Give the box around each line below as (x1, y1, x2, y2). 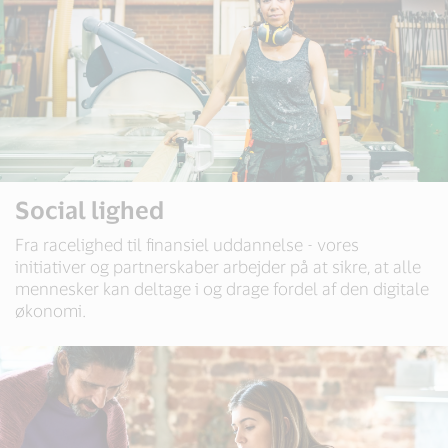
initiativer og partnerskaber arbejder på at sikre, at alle (15, 256, 421, 276)
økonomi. (15, 300, 86, 320)
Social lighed (15, 195, 164, 224)
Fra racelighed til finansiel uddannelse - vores (15, 234, 359, 254)
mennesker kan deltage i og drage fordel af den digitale (15, 278, 429, 298)
